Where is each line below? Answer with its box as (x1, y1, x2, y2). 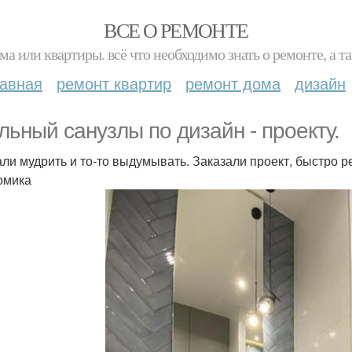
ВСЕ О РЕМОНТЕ (104, 16, 248, 43)
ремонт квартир (57, 71, 171, 94)
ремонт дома (185, 71, 280, 94)
